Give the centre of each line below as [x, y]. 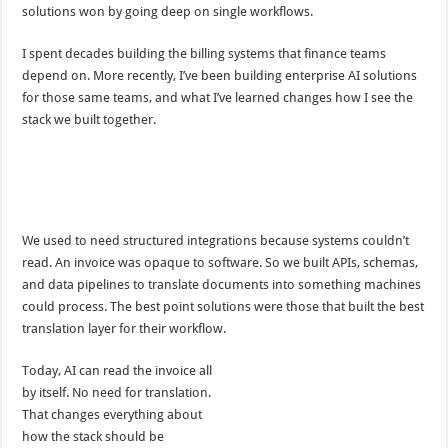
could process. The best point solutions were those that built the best [223, 307]
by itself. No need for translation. [117, 393]
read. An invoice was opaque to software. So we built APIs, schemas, [220, 263]
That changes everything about [112, 415]
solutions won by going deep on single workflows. [168, 11]
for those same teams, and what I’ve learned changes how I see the [218, 97]
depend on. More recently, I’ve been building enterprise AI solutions [220, 75]
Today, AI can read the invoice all [117, 371]
